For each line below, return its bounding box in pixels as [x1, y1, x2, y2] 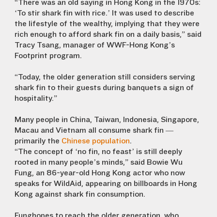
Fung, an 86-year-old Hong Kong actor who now [15, 168, 185, 177]
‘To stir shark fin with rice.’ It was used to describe [15, 8, 194, 17]
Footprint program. [15, 51, 82, 60]
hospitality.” [15, 93, 57, 103]
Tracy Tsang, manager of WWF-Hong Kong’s [15, 40, 175, 49]
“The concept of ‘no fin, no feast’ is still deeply [15, 147, 182, 156]
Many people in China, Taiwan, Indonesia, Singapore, [15, 115, 199, 124]
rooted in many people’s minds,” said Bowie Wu [15, 157, 183, 167]
